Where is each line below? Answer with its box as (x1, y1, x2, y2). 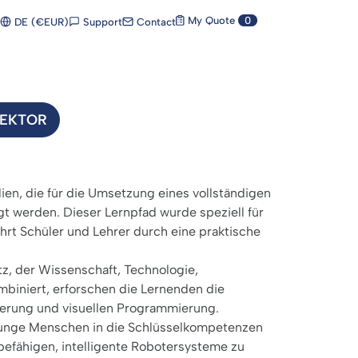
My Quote (184, 14, 238, 26)
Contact (133, 15, 176, 28)
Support (79, 15, 122, 28)
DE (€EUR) (10, 16, 69, 28)
